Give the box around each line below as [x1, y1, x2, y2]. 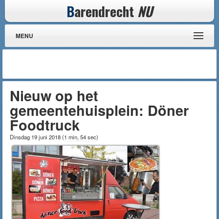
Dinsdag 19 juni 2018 [10, 133, 62, 141]
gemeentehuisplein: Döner [10, 100, 189, 120]
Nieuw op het [10, 86, 98, 106]
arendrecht [74, 1, 137, 21]
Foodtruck [10, 115, 80, 135]
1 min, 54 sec [64, 133, 96, 141]
